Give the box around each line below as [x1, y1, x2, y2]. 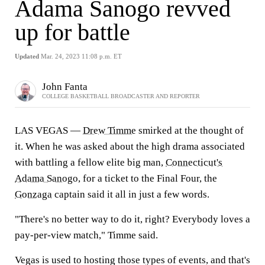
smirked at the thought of [136, 125, 244, 136]
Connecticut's [166, 157, 222, 168]
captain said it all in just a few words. [52, 189, 209, 200]
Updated [15, 53, 39, 60]
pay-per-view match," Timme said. [15, 230, 158, 241]
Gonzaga [15, 189, 52, 200]
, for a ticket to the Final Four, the [78, 173, 217, 184]
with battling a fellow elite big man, [15, 157, 166, 168]
